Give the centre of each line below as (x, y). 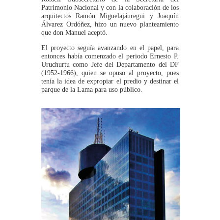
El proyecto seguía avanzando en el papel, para (110, 48)
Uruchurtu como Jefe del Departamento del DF (110, 65)
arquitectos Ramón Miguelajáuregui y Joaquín (110, 16)
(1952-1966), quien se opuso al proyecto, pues (110, 73)
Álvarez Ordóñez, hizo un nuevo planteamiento (110, 24)
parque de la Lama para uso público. (92, 90)
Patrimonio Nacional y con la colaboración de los (110, 7)
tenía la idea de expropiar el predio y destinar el (110, 81)
